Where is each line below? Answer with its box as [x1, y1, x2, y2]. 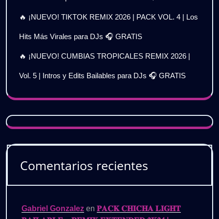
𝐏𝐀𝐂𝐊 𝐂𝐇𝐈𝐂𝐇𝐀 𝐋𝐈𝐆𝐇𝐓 [97, 204, 181, 213]
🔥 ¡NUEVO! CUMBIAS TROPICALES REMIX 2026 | [19, 51, 190, 60]
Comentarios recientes [20, 156, 148, 174]
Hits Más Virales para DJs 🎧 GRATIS [19, 32, 142, 41]
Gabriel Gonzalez [22, 204, 84, 213]
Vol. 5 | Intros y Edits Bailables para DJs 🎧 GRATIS [19, 71, 186, 80]
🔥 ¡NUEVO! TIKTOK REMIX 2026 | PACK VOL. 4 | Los [19, 12, 198, 21]
